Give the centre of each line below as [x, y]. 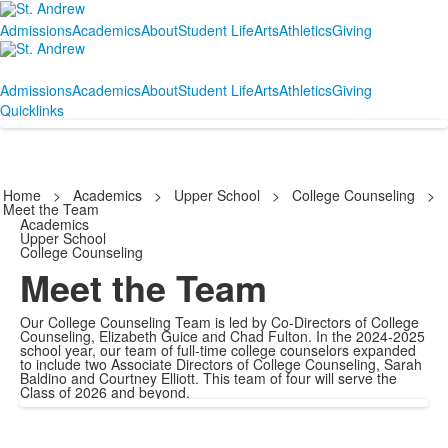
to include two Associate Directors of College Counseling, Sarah [221, 364]
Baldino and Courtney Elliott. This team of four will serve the [208, 378]
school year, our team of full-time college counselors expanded [218, 350]
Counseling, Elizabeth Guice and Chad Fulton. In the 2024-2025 [222, 336]
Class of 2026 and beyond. [105, 392]
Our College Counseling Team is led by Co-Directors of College [219, 322]
